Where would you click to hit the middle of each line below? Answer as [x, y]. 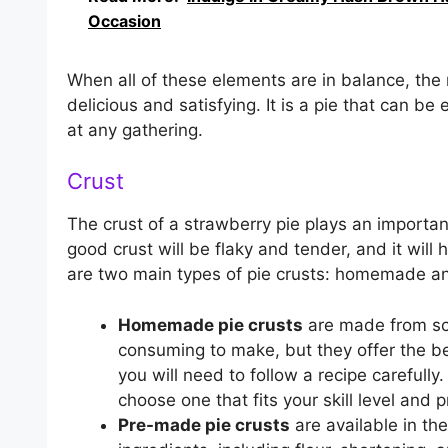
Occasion [124, 20]
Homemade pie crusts [210, 324]
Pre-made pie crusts [204, 424]
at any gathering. [135, 129]
